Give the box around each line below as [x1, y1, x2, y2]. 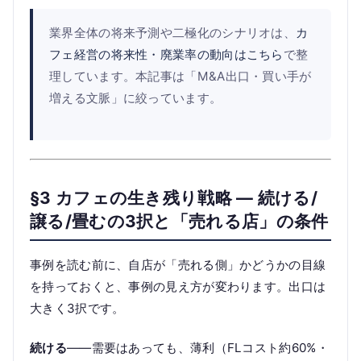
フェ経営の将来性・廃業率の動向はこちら [49, 46, 284, 62]
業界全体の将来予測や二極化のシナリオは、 [49, 24, 297, 40]
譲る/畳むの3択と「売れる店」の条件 [30, 210, 329, 231]
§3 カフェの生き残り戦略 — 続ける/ [30, 187, 318, 208]
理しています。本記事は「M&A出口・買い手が [49, 68, 312, 84]
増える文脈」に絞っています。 [49, 89, 222, 106]
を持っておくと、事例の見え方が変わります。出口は [30, 278, 326, 294]
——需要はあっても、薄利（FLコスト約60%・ [66, 340, 329, 356]
